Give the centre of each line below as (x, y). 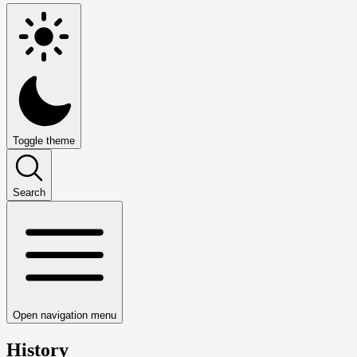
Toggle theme (44, 140)
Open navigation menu (65, 315)
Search (29, 192)
